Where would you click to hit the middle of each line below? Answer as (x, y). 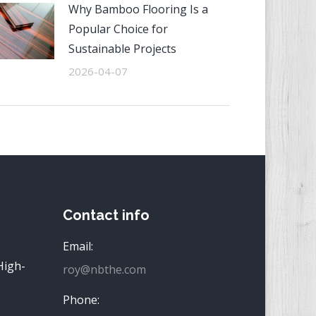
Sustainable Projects (123, 49)
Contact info (106, 215)
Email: (78, 246)
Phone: (81, 300)
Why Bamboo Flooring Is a (139, 9)
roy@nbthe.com (104, 269)
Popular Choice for (119, 29)
